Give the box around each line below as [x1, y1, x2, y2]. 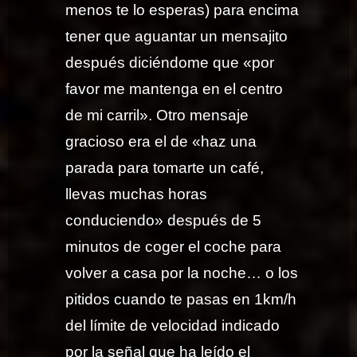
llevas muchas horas [65, 186, 208, 203]
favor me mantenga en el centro [65, 80, 284, 98]
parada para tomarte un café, [65, 159, 265, 177]
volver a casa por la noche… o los [65, 265, 299, 282]
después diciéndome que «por [65, 54, 275, 72]
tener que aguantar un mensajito [65, 28, 288, 45]
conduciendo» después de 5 [65, 212, 262, 229]
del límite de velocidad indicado [65, 317, 280, 335]
